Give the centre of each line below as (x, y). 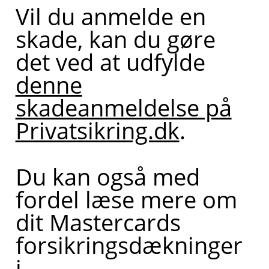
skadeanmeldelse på (123, 108)
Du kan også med (107, 176)
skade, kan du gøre (115, 39)
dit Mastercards (98, 222)
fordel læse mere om (126, 199)
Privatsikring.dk (97, 131)
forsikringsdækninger (129, 245)
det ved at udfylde (110, 62)
